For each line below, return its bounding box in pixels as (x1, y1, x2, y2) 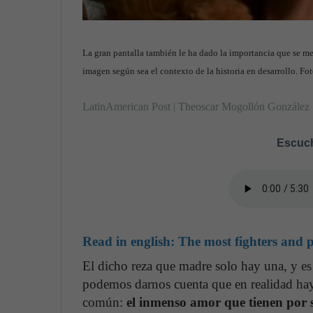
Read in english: (82, 233, 178, 249)
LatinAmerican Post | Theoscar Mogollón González (82, 100, 310, 112)
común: (82, 295, 123, 310)
